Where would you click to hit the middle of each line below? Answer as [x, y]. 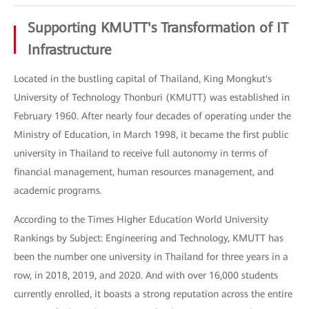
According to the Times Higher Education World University [141, 219]
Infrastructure [70, 50]
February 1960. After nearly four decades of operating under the [152, 116]
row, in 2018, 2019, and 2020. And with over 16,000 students [146, 275]
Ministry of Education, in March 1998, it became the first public [151, 134]
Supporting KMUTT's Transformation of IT [158, 28]
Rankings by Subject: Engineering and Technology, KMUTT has [149, 238]
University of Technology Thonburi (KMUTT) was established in [152, 97]
